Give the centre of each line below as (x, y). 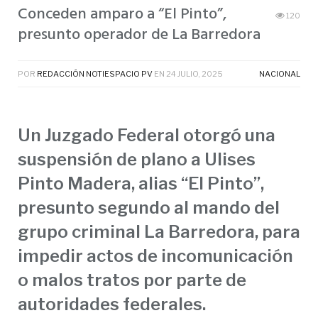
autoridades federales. (112, 305)
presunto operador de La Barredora (139, 35)
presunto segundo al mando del (149, 208)
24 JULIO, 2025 (194, 74)
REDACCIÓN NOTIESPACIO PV (95, 74)
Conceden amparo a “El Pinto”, (122, 15)
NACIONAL (280, 74)
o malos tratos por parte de (132, 280)
